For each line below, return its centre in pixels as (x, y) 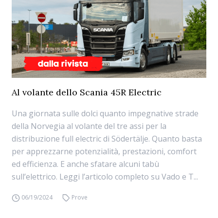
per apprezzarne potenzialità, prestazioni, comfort (104, 151)
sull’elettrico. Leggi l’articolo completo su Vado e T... (105, 177)
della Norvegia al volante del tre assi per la (89, 126)
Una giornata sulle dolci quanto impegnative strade (105, 113)
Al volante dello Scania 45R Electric (87, 92)
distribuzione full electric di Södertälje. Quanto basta (107, 139)
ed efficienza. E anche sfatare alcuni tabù (85, 164)
